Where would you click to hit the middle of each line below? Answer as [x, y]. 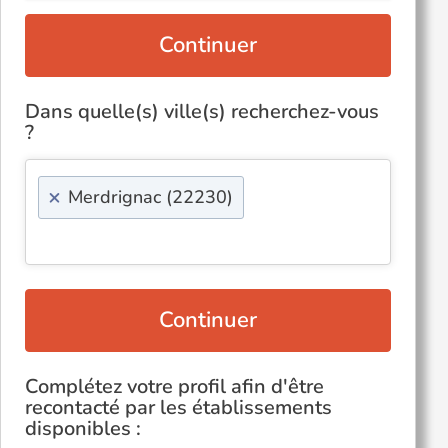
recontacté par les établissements [178, 407]
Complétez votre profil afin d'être [174, 386]
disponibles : [83, 428]
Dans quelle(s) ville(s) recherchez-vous [202, 111]
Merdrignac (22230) [150, 197]
